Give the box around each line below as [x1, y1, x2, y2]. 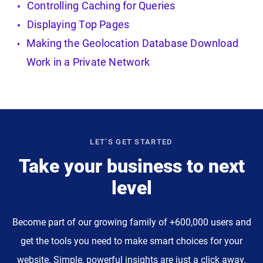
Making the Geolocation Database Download [26, 36, 239, 49]
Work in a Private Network [26, 55, 150, 68]
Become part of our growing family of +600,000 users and [12, 216, 251, 228]
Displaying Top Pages [27, 18, 130, 31]
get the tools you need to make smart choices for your [21, 235, 242, 247]
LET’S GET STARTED [90, 137, 173, 146]
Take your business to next [18, 154, 245, 177]
